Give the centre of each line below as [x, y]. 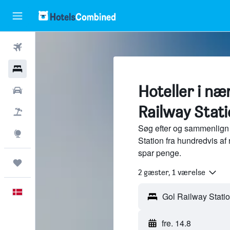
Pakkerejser [54, 112]
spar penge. [159, 153]
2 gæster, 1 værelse [171, 172]
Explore [47, 133]
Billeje [44, 90]
